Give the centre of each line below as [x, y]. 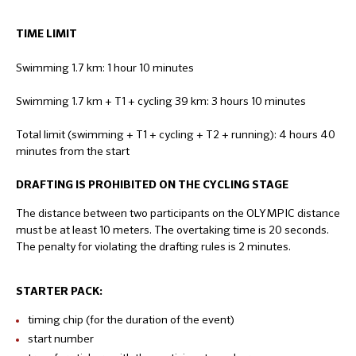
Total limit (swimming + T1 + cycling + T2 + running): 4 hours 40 [176, 134]
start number [61, 338]
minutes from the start [73, 151]
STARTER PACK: [59, 291]
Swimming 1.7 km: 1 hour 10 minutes [105, 67]
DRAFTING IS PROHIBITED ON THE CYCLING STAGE [152, 185]
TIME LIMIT [46, 34]
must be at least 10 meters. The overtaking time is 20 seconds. [172, 229]
